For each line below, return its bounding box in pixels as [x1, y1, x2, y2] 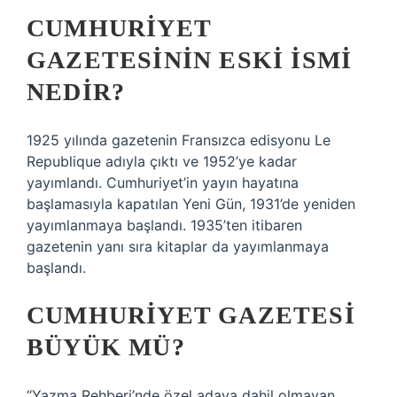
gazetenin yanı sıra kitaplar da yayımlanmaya [27, 237, 329, 255]
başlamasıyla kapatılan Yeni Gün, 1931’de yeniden [27, 195, 355, 213]
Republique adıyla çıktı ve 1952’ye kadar [27, 152, 297, 170]
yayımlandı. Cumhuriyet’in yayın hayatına [27, 174, 299, 191]
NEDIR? [27, 78, 126, 105]
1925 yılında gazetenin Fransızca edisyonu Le [27, 131, 331, 149]
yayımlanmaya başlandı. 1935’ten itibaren [27, 216, 302, 234]
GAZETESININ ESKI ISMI [27, 46, 353, 74]
